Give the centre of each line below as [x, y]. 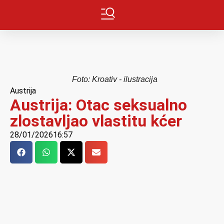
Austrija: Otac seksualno [98, 105]
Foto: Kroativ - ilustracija [114, 79]
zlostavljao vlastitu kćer [96, 121]
